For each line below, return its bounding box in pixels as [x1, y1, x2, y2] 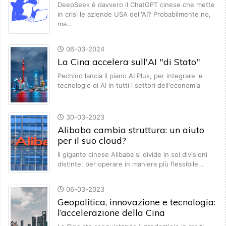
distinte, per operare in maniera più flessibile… [58, 160, 204, 168]
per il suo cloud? [58, 135, 126, 147]
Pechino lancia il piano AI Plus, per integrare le [58, 72, 203, 80]
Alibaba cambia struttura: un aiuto [58, 124, 204, 136]
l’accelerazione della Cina [58, 207, 165, 219]
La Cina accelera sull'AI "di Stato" [58, 56, 200, 68]
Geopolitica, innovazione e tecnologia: [58, 196, 215, 208]
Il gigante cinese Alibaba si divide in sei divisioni [58, 150, 207, 159]
